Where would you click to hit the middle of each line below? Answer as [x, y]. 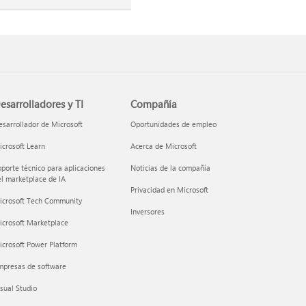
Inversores [148, 211]
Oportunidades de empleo [174, 124]
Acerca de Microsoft [164, 146]
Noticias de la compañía [171, 168]
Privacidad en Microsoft [170, 190]
